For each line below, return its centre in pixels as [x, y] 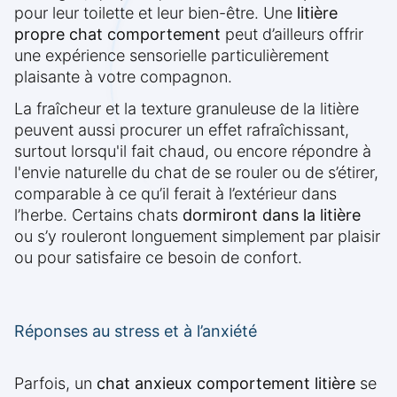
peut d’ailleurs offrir [292, 35]
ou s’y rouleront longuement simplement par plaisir [197, 237]
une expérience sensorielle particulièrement [171, 56]
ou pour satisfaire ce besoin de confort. [158, 258]
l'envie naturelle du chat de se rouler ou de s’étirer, [196, 173]
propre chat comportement [117, 35]
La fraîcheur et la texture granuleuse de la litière [187, 109]
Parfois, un [55, 384]
